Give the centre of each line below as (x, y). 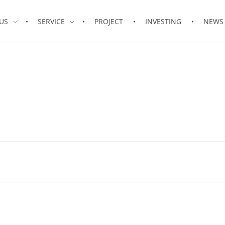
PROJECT (109, 21)
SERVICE (51, 21)
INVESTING (163, 21)
